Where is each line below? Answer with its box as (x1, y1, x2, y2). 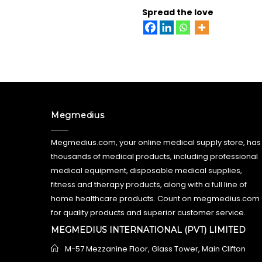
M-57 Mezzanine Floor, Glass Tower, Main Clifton (65, 243, 246, 254)
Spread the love (142, 6, 213, 18)
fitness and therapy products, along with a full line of (51, 178, 247, 190)
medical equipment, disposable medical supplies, (51, 164, 242, 176)
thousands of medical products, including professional (51, 150, 258, 162)
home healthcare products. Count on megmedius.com (51, 192, 260, 204)
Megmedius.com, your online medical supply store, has (51, 136, 261, 148)
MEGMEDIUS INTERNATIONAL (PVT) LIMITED (51, 224, 246, 235)
